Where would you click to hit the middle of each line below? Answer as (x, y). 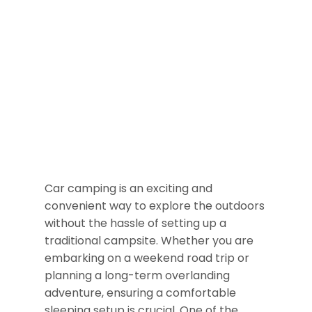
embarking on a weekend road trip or (147, 258)
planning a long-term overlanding (137, 276)
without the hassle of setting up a (135, 224)
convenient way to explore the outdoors (155, 206)
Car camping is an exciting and (128, 189)
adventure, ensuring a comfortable (140, 293)
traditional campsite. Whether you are (149, 241)
